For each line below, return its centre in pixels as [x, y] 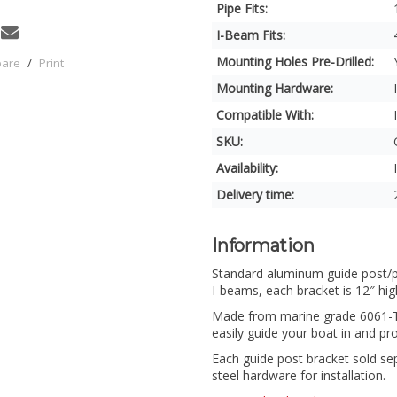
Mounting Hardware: [275, 88]
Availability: [247, 168]
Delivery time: [255, 195]
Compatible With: [265, 115]
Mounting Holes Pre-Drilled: [295, 62]
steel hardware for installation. [299, 376]
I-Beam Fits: [251, 35]
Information [263, 245]
